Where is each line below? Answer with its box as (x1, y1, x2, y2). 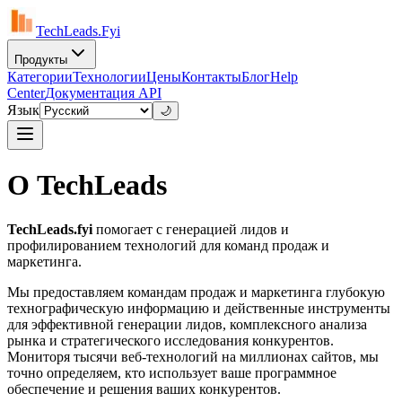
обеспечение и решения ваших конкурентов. (7, 380, 281, 397)
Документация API (45, 85, 162, 100)
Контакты (181, 69, 241, 84)
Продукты (14, 53, 67, 66)
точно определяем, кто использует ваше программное (7, 364, 336, 380)
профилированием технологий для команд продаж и (7, 237, 329, 253)
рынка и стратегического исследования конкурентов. (7, 332, 334, 348)
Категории (7, 69, 73, 84)
